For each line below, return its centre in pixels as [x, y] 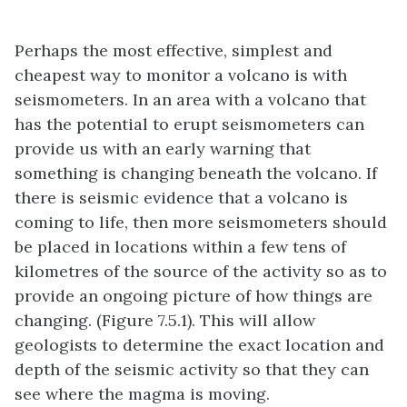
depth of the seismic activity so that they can [192, 369]
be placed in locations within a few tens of [180, 246]
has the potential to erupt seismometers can [189, 124]
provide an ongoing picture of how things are [194, 295]
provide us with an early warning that [163, 148]
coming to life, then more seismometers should [201, 222]
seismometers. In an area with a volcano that [190, 99]
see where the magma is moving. [142, 393]
